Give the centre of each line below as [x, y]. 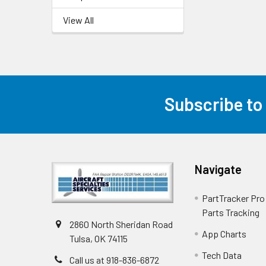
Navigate [218, 169]
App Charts [224, 233]
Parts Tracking [231, 212]
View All [78, 20]
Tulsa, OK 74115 [99, 239]
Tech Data [222, 255]
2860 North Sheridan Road [121, 224]
